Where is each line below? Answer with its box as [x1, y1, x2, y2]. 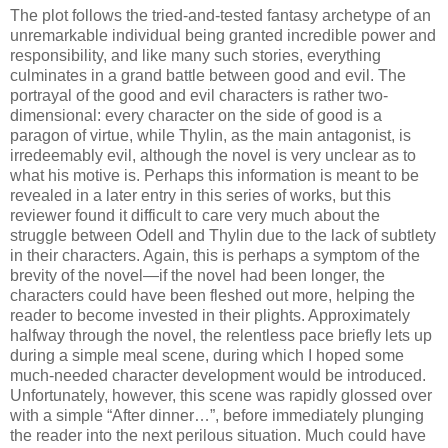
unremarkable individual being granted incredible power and [10, 27, 436, 45]
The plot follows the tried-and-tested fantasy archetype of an [10, 7, 431, 25]
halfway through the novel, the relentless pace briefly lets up [10, 327, 432, 345]
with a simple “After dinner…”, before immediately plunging [10, 407, 424, 425]
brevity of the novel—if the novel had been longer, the [10, 267, 385, 285]
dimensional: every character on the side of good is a [10, 107, 382, 125]
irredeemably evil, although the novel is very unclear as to [10, 147, 416, 165]
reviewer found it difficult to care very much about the [10, 207, 380, 225]
